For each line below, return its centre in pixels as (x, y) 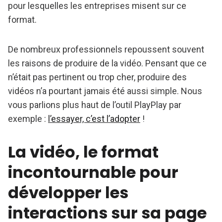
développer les (68, 193)
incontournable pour (93, 172)
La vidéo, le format (83, 152)
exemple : (28, 119)
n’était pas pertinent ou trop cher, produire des (97, 77)
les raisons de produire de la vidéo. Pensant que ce (107, 63)
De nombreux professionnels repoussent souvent (106, 50)
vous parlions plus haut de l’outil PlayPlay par (95, 105)
